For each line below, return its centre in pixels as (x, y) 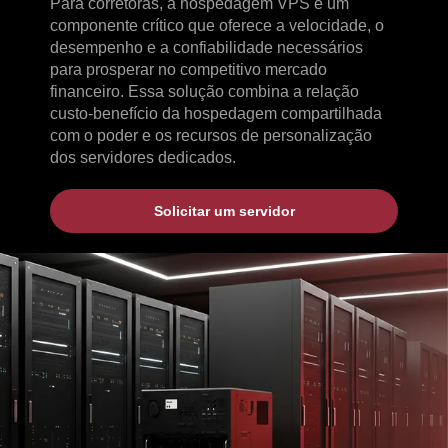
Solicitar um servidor (224, 211)
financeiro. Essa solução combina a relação (204, 91)
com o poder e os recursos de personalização (211, 135)
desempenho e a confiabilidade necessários (206, 47)
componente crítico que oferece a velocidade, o (217, 25)
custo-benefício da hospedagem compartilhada (216, 113)
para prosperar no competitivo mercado (188, 69)
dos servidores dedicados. (143, 157)
